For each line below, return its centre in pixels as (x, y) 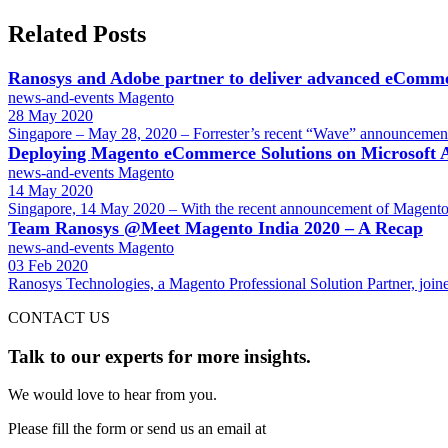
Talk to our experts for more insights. (159, 356)
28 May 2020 (50, 115)
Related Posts (77, 34)
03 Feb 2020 (48, 265)
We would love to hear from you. (112, 395)
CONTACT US (59, 317)
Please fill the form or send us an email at (137, 429)
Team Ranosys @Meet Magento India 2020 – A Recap (215, 228)
